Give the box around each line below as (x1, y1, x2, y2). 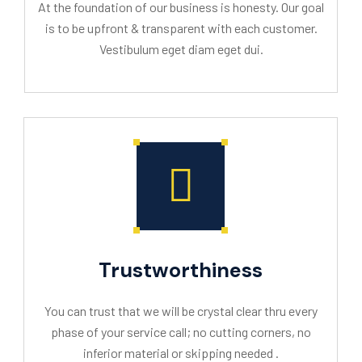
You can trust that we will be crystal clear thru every (44, 303, 318, 318)
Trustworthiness (99, 257, 263, 284)
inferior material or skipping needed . (82, 345, 279, 360)
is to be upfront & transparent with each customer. (44, 20, 318, 36)
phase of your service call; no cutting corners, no (50, 324, 311, 339)
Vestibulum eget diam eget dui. (99, 41, 263, 57)
